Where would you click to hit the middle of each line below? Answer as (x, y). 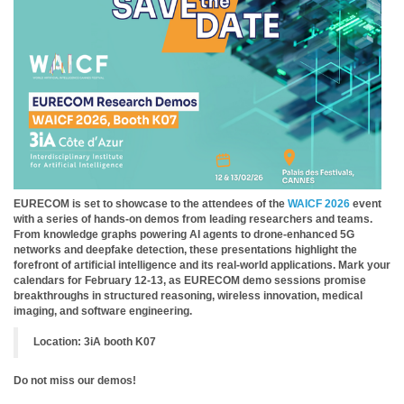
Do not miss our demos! (75, 380)
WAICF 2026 (319, 204)
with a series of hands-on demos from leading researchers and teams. (193, 220)
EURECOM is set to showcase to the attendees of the (151, 204)
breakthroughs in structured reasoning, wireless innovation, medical (188, 296)
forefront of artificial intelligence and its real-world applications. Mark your (202, 266)
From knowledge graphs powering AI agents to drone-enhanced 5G (184, 235)
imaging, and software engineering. (103, 312)
